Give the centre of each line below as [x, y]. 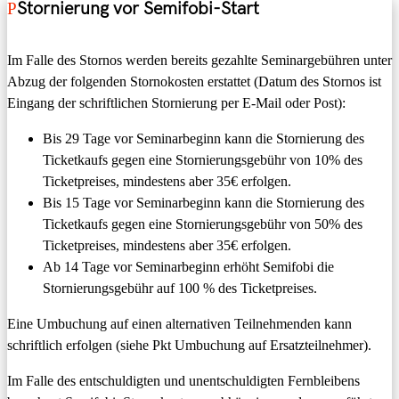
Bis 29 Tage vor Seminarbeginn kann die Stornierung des [204, 138]
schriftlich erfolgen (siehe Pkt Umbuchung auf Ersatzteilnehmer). [189, 345]
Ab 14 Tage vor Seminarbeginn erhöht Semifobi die [188, 266]
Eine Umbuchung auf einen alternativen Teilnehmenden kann [179, 323]
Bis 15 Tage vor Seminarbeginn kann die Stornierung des [204, 202]
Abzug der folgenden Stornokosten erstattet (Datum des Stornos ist [194, 81]
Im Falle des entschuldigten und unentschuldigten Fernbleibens [183, 380]
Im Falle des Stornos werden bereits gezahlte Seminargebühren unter [199, 60]
